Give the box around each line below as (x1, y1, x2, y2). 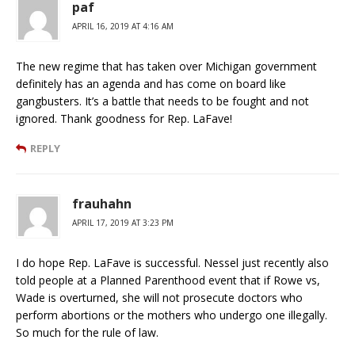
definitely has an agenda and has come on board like (16, 75, 286, 91)
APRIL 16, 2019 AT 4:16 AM (72, 20, 174, 32)
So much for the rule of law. (16, 324, 158, 340)
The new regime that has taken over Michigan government (16, 58, 317, 74)
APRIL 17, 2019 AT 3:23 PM (72, 216, 174, 228)
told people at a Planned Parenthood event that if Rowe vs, (16, 272, 320, 288)
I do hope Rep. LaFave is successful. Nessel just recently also (16, 254, 329, 270)
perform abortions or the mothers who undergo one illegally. (16, 307, 327, 323)
